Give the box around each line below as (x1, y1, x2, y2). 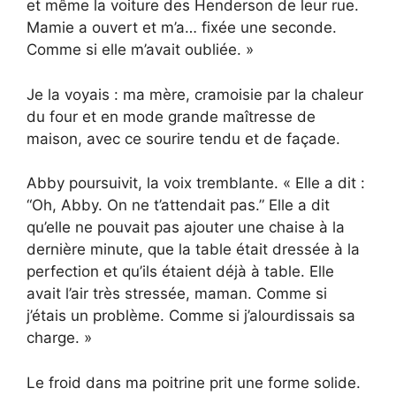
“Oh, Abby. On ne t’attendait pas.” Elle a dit (27, 196, 330, 215)
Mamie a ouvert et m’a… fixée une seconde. (27, 19, 337, 37)
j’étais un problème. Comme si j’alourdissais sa (27, 307, 355, 325)
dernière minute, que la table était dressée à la (27, 240, 360, 259)
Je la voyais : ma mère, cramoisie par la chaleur (27, 85, 363, 103)
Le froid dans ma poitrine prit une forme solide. (27, 373, 361, 392)
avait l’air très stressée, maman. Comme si (27, 285, 327, 303)
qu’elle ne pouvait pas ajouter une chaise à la (27, 218, 345, 237)
